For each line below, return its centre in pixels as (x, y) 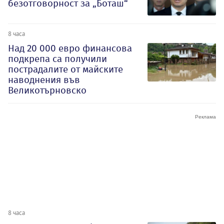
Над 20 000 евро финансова (70, 48)
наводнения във (44, 79)
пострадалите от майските (65, 69)
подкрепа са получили (57, 58)
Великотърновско (47, 90)
